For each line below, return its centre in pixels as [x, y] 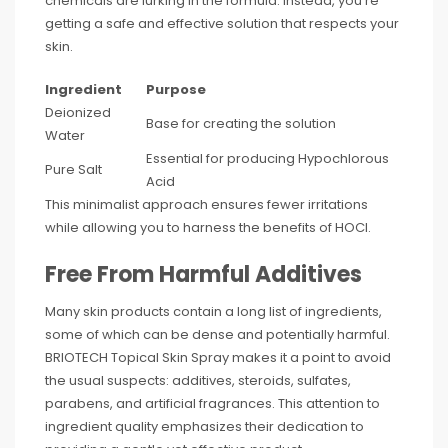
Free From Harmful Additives [203, 275]
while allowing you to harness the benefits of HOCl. [208, 228]
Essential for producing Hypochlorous [267, 159]
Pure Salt [73, 170]
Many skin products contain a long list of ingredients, [213, 312]
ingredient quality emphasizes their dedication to [204, 427]
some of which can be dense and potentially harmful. [217, 335]
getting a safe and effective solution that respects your [222, 24]
